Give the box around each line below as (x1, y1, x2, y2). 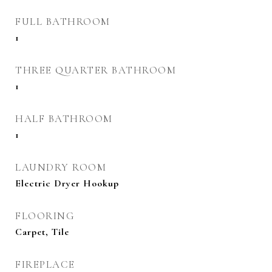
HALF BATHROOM (15, 112, 113, 125)
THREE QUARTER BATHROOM (15, 64, 176, 76)
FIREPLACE (15, 258, 75, 271)
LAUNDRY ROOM (15, 161, 106, 174)
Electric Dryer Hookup (15, 177, 119, 189)
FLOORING (15, 209, 75, 222)
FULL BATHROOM (15, 15, 110, 28)
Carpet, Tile (15, 226, 69, 238)
